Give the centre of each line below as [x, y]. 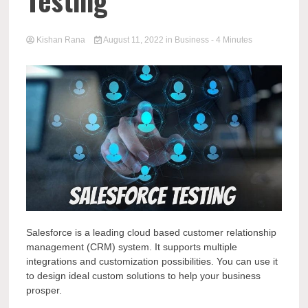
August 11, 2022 [133, 40]
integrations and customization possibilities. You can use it [152, 262]
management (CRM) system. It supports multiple [132, 247]
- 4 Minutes [231, 40]
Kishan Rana [61, 40]
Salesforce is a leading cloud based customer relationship [152, 233]
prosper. [46, 290]
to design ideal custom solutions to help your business [144, 276]
